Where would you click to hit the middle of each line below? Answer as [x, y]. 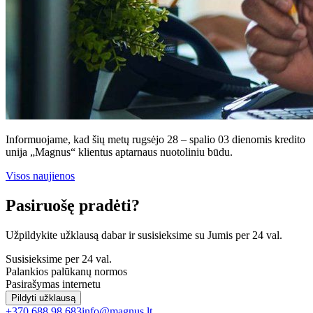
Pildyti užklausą [43, 298]
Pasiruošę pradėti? [73, 206]
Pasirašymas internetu [53, 284]
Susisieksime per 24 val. [59, 259]
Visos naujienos [40, 176]
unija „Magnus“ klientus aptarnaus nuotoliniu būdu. [119, 152]
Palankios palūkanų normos [66, 272]
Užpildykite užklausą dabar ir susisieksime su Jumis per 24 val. [144, 235]
